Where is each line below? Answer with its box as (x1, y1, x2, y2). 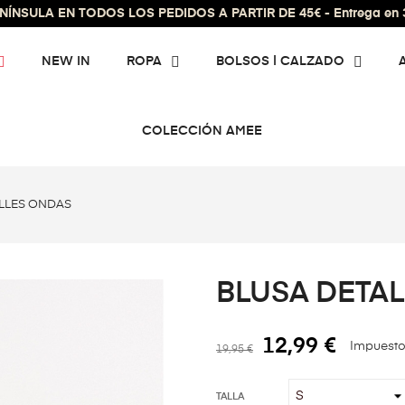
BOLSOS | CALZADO (215, 55, 344, 68)
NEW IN (41, 55, 90, 68)
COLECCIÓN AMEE (142, 125, 263, 137)
